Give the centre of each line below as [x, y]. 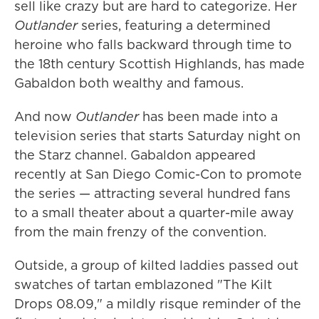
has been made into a [208, 117]
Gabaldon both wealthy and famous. [129, 83]
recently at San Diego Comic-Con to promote [158, 174]
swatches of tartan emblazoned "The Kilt [143, 285]
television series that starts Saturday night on [157, 136]
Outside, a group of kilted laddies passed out [156, 266]
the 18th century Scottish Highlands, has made [159, 64]
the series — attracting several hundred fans [152, 194]
